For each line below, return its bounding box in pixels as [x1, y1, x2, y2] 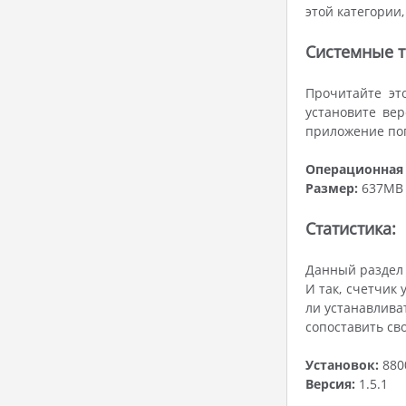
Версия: [305, 375, 355, 392]
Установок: [305, 356, 379, 373]
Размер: [305, 179, 358, 197]
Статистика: [305, 217, 396, 239]
